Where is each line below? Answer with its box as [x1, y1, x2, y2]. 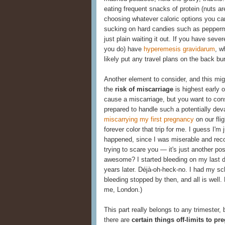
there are [104, 216, 132, 224]
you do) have [104, 45, 144, 53]
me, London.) [104, 186, 142, 194]
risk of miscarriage [115, 85, 173, 93]
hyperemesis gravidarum [144, 45, 215, 53]
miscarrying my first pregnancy [104, 116, 194, 124]
